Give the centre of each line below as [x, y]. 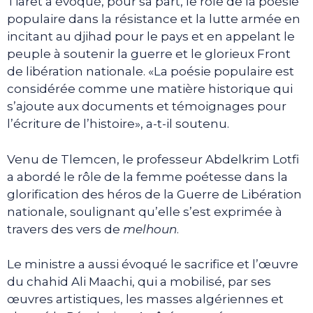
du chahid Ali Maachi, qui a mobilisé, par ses [139, 282]
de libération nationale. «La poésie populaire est [151, 72]
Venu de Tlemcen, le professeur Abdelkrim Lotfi [153, 159]
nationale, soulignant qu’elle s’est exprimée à [145, 211]
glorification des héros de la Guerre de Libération [154, 194]
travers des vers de [65, 229]
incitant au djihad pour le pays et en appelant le [151, 37]
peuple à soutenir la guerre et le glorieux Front [149, 54]
